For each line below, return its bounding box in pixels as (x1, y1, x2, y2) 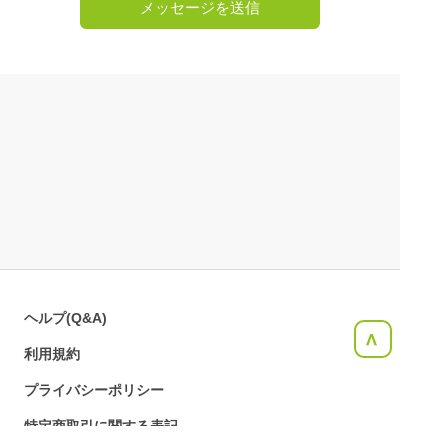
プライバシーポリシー (24, 382, 164, 398)
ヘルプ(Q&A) (24, 310, 107, 326)
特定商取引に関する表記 (24, 418, 178, 434)
